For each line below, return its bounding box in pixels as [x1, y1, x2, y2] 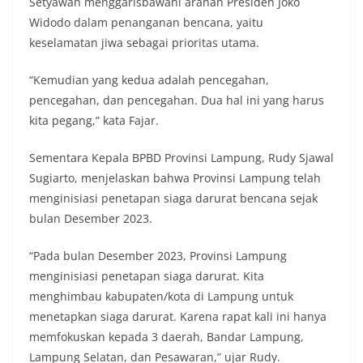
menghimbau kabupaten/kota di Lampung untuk [29, 288, 293, 305]
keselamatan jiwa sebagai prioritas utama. [29, 35, 259, 51]
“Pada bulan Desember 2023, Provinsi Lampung [29, 248, 287, 264]
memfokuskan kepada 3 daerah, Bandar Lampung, [29, 329, 304, 345]
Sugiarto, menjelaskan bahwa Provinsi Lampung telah [29, 170, 321, 186]
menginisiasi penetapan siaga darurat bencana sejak [29, 190, 318, 207]
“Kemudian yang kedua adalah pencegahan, [29, 72, 269, 88]
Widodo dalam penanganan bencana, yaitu [29, 15, 263, 31]
